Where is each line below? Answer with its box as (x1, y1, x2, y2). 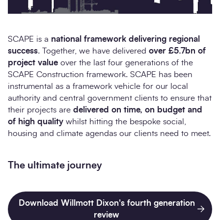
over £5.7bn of (149, 46, 206, 55)
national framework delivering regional (51, 34, 200, 43)
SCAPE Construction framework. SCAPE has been (8, 70, 192, 79)
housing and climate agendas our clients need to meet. (8, 129, 211, 137)
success (8, 46, 38, 55)
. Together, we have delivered (38, 46, 149, 55)
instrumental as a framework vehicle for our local (8, 82, 188, 90)
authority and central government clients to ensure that (8, 93, 212, 102)
